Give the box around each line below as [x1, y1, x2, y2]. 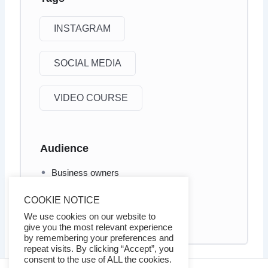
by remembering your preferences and [24, 233, 173, 243]
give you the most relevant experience [24, 223, 172, 232]
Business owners [51, 168, 120, 178]
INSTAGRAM [54, 23, 111, 34]
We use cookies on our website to [24, 212, 156, 221]
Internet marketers [51, 189, 124, 199]
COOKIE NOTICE [24, 195, 100, 205]
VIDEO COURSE [54, 93, 129, 103]
